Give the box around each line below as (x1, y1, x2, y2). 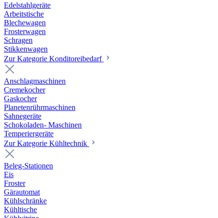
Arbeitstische (4, 10, 44, 18)
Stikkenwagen (4, 45, 48, 54)
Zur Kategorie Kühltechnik (4, 139, 89, 148)
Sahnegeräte (4, 112, 41, 121)
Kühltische (4, 205, 37, 214)
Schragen (4, 36, 33, 45)
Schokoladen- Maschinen (4, 121, 82, 129)
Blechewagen (4, 18, 46, 27)
